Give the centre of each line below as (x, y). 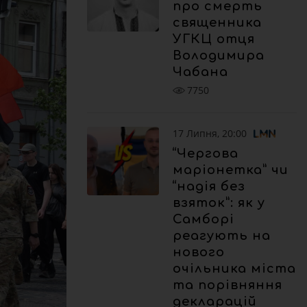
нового (199, 252)
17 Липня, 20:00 (210, 133)
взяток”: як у (219, 202)
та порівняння (228, 285)
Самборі (204, 219)
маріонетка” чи (231, 170)
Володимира (219, 56)
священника (217, 23)
